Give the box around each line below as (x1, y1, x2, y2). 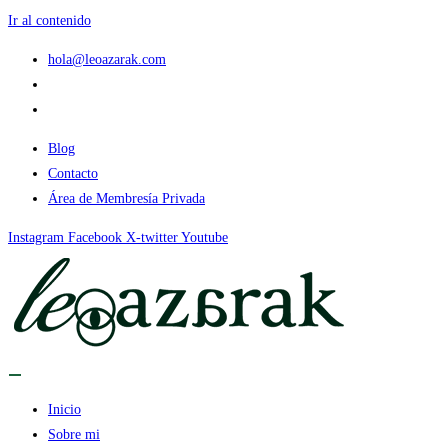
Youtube (181, 230, 228, 245)
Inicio (48, 402, 81, 417)
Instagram (8, 230, 64, 245)
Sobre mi (48, 427, 100, 442)
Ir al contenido (8, 13, 91, 28)
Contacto (48, 166, 98, 181)
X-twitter (126, 230, 178, 245)
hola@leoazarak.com (48, 52, 166, 67)
